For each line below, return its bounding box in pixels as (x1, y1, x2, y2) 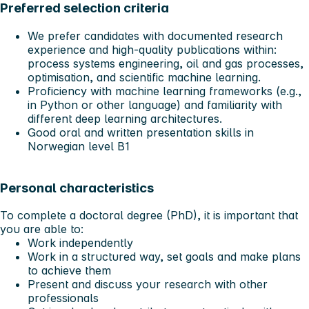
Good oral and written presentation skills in (28, 125, 254, 139)
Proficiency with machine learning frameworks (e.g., (28, 83, 301, 98)
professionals (28, 291, 99, 306)
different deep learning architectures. (28, 111, 222, 126)
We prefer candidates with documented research (28, 28, 283, 43)
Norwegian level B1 (28, 139, 130, 153)
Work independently (28, 236, 133, 250)
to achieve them (28, 263, 111, 278)
